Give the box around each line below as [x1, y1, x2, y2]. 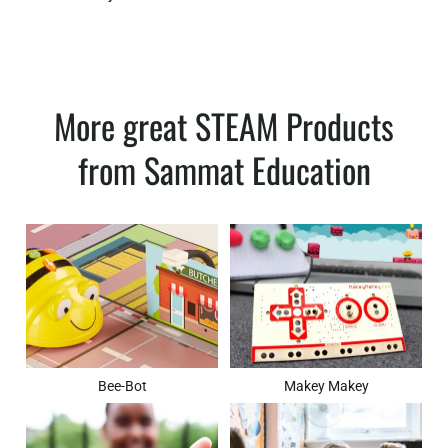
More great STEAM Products [54, 99, 394, 151]
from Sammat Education [77, 143, 371, 195]
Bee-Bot [97, 377, 147, 394]
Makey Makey [283, 377, 369, 394]
